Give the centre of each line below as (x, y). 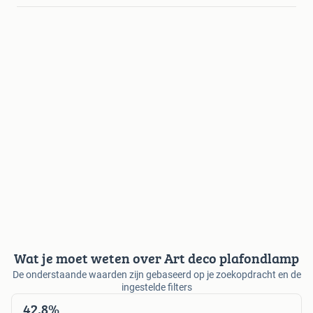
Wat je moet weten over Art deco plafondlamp (156, 258)
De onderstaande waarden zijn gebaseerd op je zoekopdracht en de (156, 274)
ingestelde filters (156, 287)
